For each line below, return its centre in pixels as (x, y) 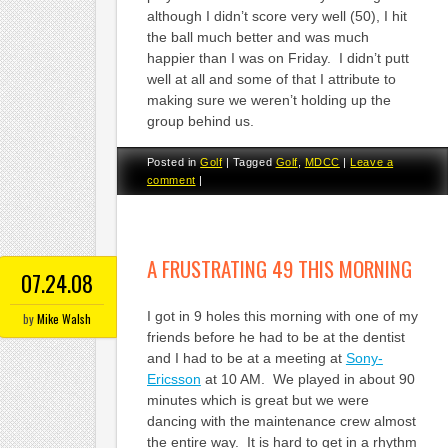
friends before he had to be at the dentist (275, 336)
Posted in (173, 162)
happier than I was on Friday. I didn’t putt (277, 57)
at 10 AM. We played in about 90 (307, 378)
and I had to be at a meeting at (246, 357)
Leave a (372, 162)
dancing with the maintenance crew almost (281, 420)
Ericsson (173, 378)
